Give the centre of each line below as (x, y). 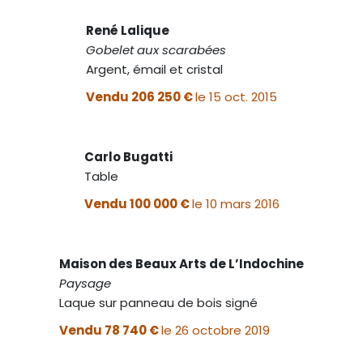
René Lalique (128, 30)
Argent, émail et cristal (154, 69)
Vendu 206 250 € (141, 96)
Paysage (85, 283)
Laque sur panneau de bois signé (158, 302)
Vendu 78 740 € (110, 330)
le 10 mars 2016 (235, 203)
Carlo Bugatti (128, 156)
